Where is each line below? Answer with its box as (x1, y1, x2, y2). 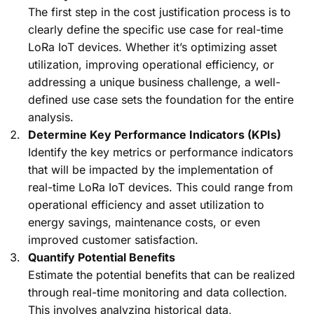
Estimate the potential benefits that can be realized (28, 268, 295, 282)
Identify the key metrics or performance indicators (28, 145, 293, 160)
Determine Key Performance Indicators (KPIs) (28, 128, 281, 142)
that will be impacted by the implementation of (28, 163, 273, 177)
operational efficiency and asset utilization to (28, 198, 264, 212)
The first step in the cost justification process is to (28, 5, 291, 20)
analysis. (28, 110, 74, 125)
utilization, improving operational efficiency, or (28, 57, 274, 72)
